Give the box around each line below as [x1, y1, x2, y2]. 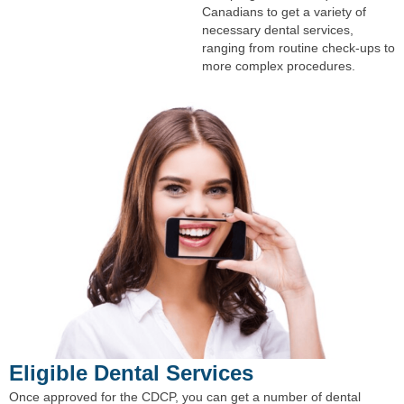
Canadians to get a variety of [202, 5, 366, 20]
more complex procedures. [202, 59, 355, 74]
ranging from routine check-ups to [202, 41, 395, 56]
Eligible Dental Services [9, 361, 253, 385]
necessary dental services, [202, 23, 353, 38]
